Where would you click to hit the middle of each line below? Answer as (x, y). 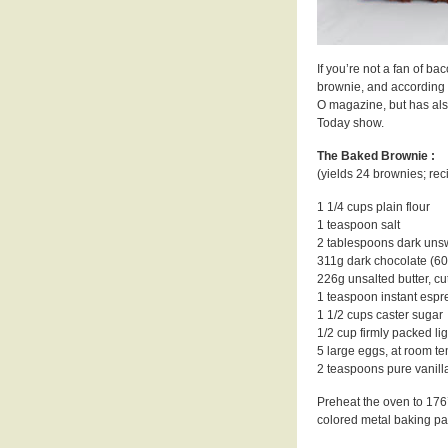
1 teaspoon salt (358, 224)
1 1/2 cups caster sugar (380, 314)
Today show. (350, 122)
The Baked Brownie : (376, 155)
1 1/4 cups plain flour (373, 206)
